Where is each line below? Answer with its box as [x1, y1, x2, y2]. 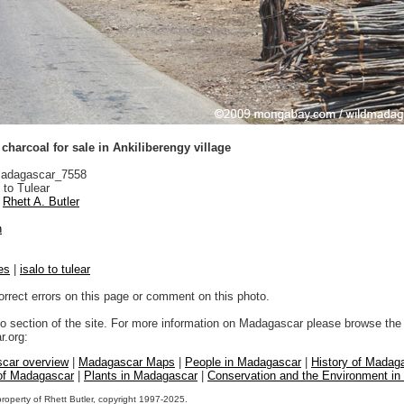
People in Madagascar [185, 354, 301, 369]
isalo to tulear [20, 262, 90, 276]
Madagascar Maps [78, 354, 175, 369]
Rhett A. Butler [3, 194, 79, 208]
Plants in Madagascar [84, 368, 197, 382]
